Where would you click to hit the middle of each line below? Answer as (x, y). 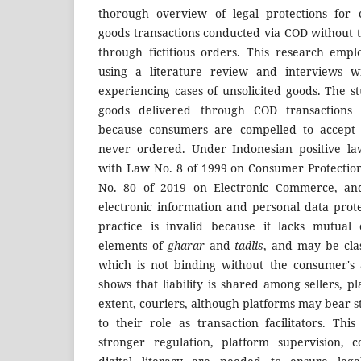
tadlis (249, 245)
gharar (186, 245)
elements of (133, 245)
